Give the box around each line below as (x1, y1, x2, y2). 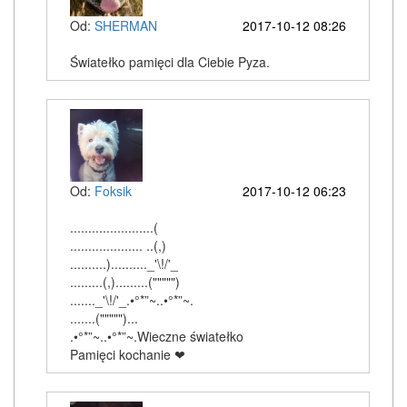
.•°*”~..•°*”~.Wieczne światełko (70, 327, 243, 345)
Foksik (94, 182, 132, 200)
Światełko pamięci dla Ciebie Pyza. (70, 53, 270, 71)
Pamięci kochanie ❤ (70, 345, 185, 363)
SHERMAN (94, 16, 157, 35)
